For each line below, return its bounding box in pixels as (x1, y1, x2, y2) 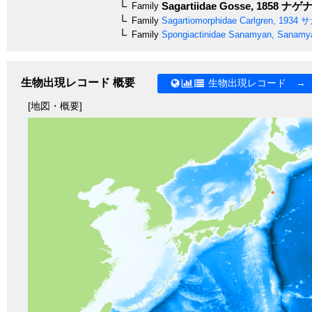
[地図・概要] (28, 100, 82, 111)
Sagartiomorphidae (159, 15, 237, 26)
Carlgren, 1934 (237, 15, 298, 26)
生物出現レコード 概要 (21, 76, 135, 88)
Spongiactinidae (159, 29, 226, 40)
